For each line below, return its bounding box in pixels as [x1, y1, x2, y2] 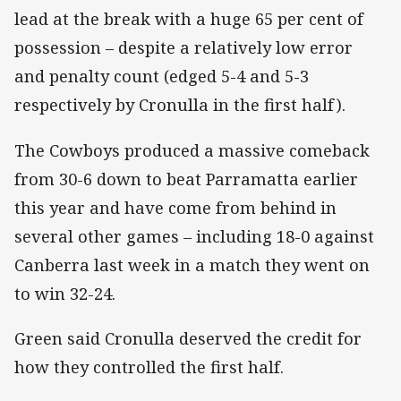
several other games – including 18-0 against [14, 225, 374, 247]
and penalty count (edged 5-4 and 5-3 [14, 65, 309, 88]
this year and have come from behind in [14, 196, 337, 218]
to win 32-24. [14, 282, 115, 304]
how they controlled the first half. [14, 355, 284, 378]
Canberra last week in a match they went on [14, 253, 370, 276]
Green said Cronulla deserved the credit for [14, 327, 362, 349]
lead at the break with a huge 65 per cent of [14, 8, 363, 30]
